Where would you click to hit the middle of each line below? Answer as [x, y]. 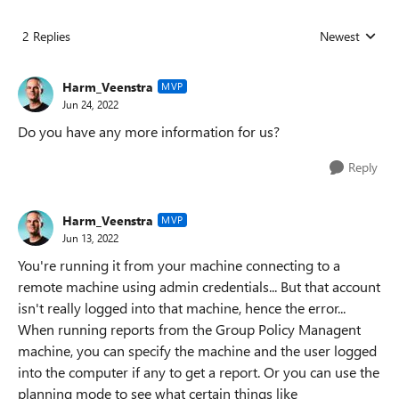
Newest [340, 36]
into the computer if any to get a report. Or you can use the [199, 372]
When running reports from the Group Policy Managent [189, 329]
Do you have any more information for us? [149, 131]
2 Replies [46, 36]
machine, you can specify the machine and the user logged [197, 350]
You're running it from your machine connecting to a [179, 265]
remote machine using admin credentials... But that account [199, 286]
